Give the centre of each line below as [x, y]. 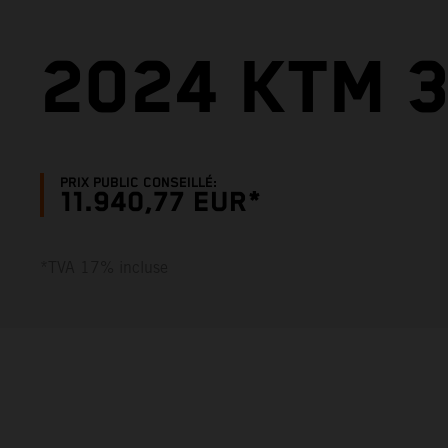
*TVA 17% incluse [104, 267]
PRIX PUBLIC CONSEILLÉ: [138, 182]
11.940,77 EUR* [161, 202]
